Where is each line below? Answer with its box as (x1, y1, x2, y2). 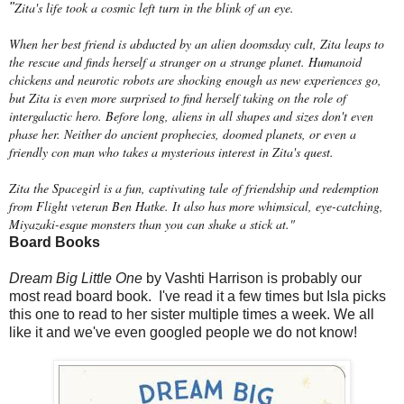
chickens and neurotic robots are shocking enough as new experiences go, (9, 70, 381, 88)
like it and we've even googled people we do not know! (9, 324, 357, 340)
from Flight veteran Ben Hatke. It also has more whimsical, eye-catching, (9, 197, 383, 215)
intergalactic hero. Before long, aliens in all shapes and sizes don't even (9, 106, 373, 124)
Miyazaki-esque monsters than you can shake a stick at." (9, 215, 295, 233)
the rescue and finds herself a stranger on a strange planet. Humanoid (9, 52, 362, 70)
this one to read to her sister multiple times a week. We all (9, 306, 374, 322)
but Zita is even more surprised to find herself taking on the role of (9, 88, 346, 106)
